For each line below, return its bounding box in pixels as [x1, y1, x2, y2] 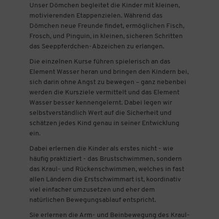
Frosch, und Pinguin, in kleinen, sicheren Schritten [29, 32, 183, 40]
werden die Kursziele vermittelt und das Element [29, 88, 179, 96]
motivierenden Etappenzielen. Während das [29, 12, 163, 20]
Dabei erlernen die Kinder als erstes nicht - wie [29, 145, 174, 153]
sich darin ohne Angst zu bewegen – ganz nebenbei [29, 78, 186, 86]
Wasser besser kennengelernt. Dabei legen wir [29, 99, 172, 107]
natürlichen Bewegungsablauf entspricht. [29, 196, 156, 204]
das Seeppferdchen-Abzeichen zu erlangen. [29, 43, 166, 50]
